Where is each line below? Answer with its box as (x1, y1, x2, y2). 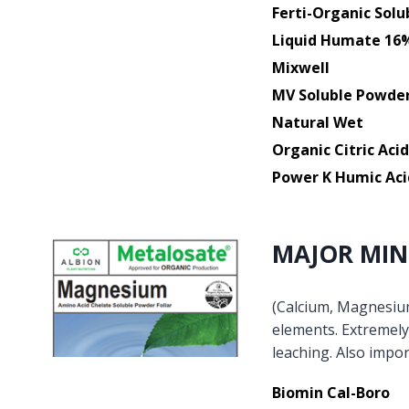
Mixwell (271, 57, 330, 78)
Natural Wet (271, 111, 363, 132)
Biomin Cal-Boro (271, 382, 390, 403)
